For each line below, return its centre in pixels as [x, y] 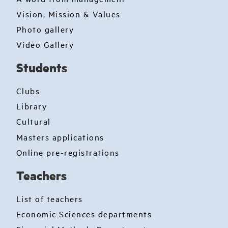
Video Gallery [45, 45]
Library [31, 106]
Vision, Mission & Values [68, 13]
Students [41, 68]
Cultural [33, 121]
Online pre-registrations [68, 152]
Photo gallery [45, 29]
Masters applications [60, 137]
